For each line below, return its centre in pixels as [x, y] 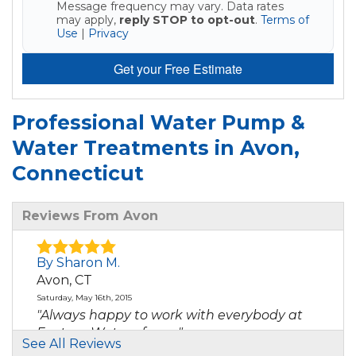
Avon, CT [64, 281]
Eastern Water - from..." [109, 333]
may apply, [88, 20]
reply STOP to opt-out [187, 20]
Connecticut [78, 174]
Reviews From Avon [90, 216]
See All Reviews [72, 344]
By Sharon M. [78, 263]
